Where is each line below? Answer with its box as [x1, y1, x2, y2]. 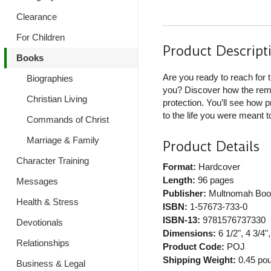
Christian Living [26, 94, 87, 104]
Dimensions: [162, 228, 216, 239]
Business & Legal [16, 258, 85, 269]
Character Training [16, 155, 89, 166]
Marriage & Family [26, 135, 99, 145]
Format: [162, 162, 196, 172]
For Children [16, 32, 65, 42]
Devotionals [16, 217, 63, 227]
